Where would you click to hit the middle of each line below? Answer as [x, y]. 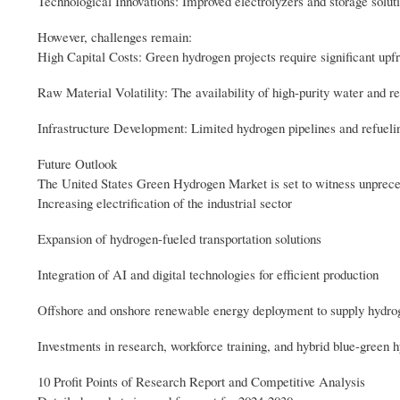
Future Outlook [77, 163]
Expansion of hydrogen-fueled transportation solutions [179, 238]
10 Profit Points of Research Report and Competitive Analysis [201, 381]
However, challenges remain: [115, 36]
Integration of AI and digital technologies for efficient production [208, 274]
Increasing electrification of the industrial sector [165, 202]
